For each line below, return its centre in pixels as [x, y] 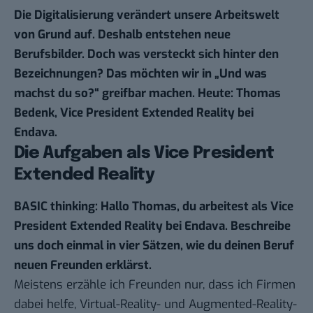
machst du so [51, 94]
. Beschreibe [258, 226]
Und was [243, 74]
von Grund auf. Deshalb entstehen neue [122, 35]
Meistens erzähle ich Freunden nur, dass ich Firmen [155, 285]
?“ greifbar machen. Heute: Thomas [184, 94]
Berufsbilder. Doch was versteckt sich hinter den [146, 54]
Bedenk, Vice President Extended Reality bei [134, 113]
